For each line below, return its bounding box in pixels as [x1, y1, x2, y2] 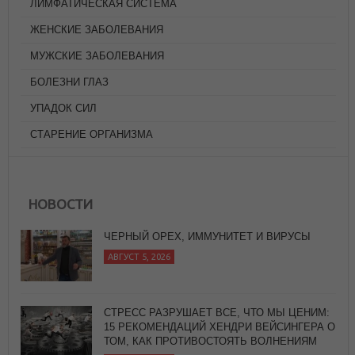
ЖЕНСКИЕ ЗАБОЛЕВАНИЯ [30, 23, 163, 36]
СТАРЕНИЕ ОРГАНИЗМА [30, 128, 153, 140]
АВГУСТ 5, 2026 [108, 251, 170, 261]
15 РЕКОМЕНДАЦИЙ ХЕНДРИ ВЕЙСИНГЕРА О [104, 320, 335, 333]
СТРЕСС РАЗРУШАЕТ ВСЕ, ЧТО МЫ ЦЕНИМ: [104, 306, 330, 319]
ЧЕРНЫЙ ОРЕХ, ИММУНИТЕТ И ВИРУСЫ [104, 230, 311, 242]
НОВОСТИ [29, 196, 93, 212]
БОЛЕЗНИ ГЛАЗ [30, 75, 109, 88]
